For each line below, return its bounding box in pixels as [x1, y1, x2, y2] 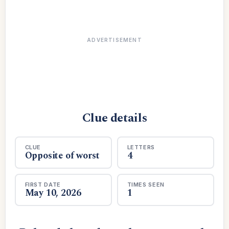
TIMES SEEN [127, 180, 165, 188]
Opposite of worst [25, 148, 100, 163]
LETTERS [127, 143, 155, 151]
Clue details [82, 109, 147, 127]
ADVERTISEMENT [87, 37, 142, 43]
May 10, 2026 [25, 186, 81, 200]
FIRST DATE [25, 180, 61, 188]
